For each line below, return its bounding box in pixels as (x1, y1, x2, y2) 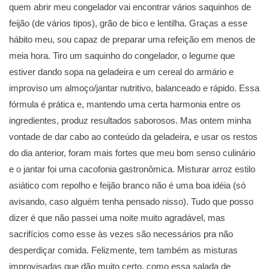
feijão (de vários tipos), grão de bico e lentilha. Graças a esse (9, 18, 247, 29)
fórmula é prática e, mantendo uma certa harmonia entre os (9, 99, 241, 110)
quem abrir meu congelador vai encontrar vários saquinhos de (9, 2, 251, 13)
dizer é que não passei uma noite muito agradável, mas (9, 213, 225, 223)
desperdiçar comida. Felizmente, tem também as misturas (9, 245, 238, 256)
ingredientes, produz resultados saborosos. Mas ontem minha (9, 115, 251, 126)
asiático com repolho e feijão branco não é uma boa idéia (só (9, 180, 246, 191)
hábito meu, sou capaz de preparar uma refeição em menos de (9, 34, 255, 45)
